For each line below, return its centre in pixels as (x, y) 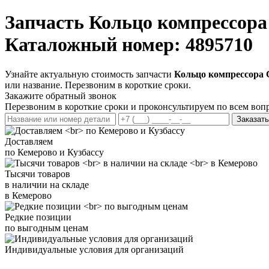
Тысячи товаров (38, 174)
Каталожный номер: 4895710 (129, 45)
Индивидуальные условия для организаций (94, 249)
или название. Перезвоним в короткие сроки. (98, 85)
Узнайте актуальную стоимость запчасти (89, 74)
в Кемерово (28, 195)
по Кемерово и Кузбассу (54, 152)
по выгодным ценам (47, 228)
